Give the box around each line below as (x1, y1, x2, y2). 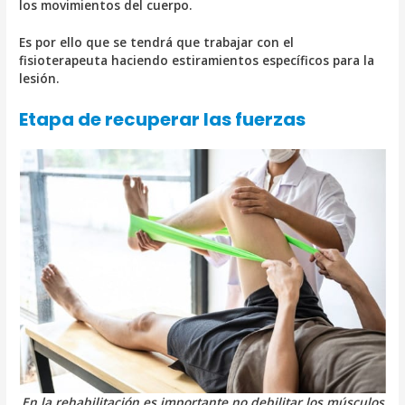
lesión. (19, 70, 61, 88)
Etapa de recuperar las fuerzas (19, 107, 306, 133)
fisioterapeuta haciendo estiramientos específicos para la (19, 52, 375, 70)
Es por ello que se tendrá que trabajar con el (19, 33, 295, 52)
